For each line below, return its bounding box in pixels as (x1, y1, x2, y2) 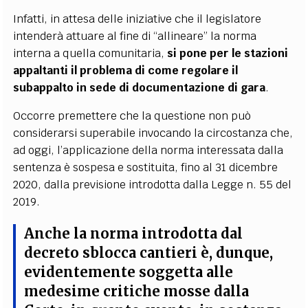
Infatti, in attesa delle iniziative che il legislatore (13, 12, 262, 27)
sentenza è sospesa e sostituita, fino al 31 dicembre (13, 160, 278, 175)
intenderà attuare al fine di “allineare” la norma (13, 29, 257, 44)
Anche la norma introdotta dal (24, 225, 243, 243)
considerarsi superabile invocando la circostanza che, (13, 126, 294, 141)
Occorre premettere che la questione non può (13, 109, 252, 124)
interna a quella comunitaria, (13, 46, 168, 61)
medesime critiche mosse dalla (24, 283, 250, 301)
